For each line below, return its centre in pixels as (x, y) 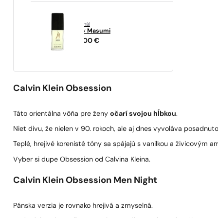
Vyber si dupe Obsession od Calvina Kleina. (82, 160)
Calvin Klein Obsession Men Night (85, 181)
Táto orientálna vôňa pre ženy (62, 114)
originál (81, 25)
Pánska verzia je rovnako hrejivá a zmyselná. (83, 206)
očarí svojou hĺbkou (143, 114)
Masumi (99, 31)
